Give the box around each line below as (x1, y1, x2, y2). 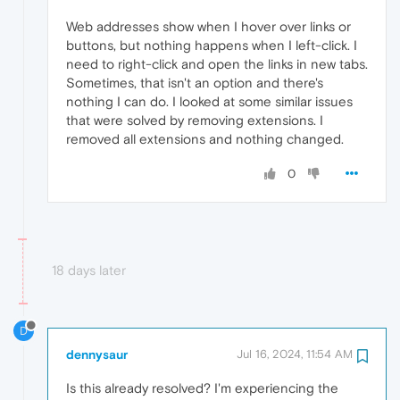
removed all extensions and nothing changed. (66, 130, 344, 146)
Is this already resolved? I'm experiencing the (66, 380, 338, 396)
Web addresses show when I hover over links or (66, 18, 351, 34)
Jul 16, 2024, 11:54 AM (237, 347, 353, 362)
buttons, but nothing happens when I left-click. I (66, 37, 357, 53)
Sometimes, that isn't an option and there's (66, 74, 323, 90)
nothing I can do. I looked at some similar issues (66, 93, 353, 109)
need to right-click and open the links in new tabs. (66, 55, 368, 71)
